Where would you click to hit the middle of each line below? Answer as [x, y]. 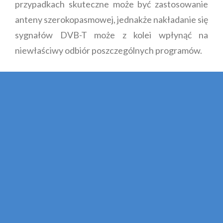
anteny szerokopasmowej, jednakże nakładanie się [111, 19]
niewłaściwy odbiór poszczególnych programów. [109, 50]
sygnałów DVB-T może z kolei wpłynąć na [111, 35]
